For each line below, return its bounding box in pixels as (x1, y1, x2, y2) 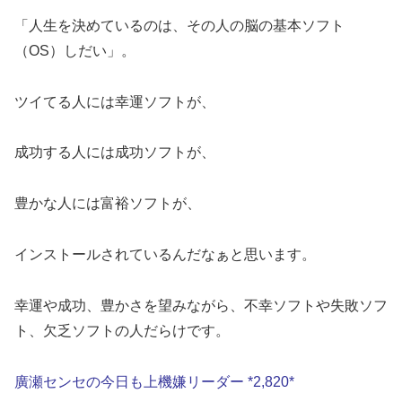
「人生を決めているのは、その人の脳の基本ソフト (14, 17, 345, 33)
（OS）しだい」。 (14, 42, 135, 58)
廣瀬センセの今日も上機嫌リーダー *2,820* (14, 373, 294, 389)
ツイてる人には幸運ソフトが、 (14, 93, 215, 109)
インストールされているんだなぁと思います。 (14, 246, 316, 262)
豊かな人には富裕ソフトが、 (14, 196, 201, 212)
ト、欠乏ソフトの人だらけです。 (14, 322, 230, 338)
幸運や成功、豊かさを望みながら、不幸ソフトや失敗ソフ (14, 297, 388, 313)
